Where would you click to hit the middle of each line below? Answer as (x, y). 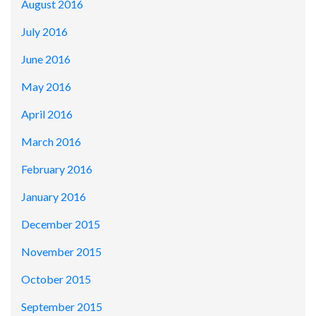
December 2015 (61, 224)
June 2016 (46, 59)
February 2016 (57, 169)
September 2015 (62, 307)
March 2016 (51, 142)
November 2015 (61, 252)
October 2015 (56, 279)
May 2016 (46, 87)
